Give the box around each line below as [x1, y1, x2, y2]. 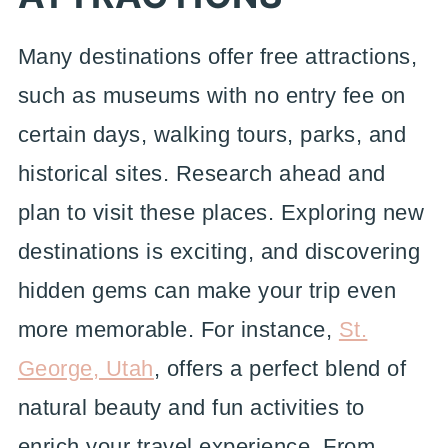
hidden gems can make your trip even [17, 278, 397, 303]
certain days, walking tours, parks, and [17, 122, 407, 147]
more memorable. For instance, [17, 317, 339, 342]
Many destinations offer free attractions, [17, 44, 418, 69]
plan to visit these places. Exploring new [17, 200, 425, 225]
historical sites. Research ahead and [17, 161, 386, 186]
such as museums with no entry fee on [17, 83, 406, 108]
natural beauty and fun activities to [17, 395, 365, 420]
